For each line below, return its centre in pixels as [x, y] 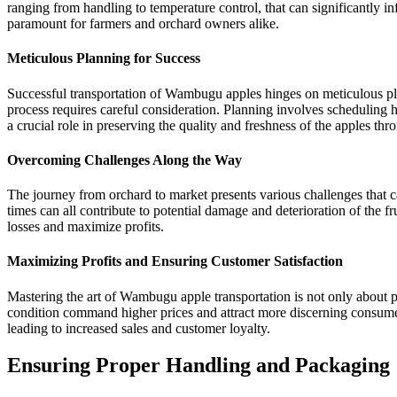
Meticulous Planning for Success [104, 58]
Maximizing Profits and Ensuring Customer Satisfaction [175, 261]
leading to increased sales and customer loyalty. [139, 328]
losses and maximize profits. [86, 227]
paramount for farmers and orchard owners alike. [143, 24]
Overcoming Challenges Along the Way [125, 160]
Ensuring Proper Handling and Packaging [198, 365]
